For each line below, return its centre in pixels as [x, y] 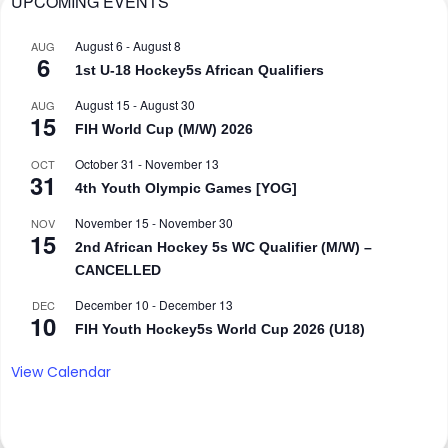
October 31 [105, 164]
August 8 [157, 46]
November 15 [112, 223]
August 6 [99, 46]
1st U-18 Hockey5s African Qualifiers [199, 70]
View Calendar [61, 372]
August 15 [102, 105]
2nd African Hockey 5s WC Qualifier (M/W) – [223, 247]
